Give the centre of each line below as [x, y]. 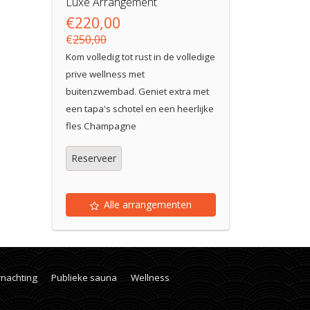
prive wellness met [105, 74]
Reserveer [94, 158]
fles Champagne [101, 126]
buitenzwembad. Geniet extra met [137, 91]
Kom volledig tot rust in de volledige [140, 57]
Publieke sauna [84, 277]
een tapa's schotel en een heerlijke [140, 109]
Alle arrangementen [148, 204]
